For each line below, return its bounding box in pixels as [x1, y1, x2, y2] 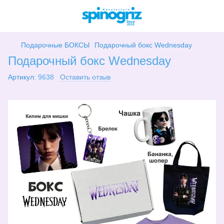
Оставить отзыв [60, 73, 110, 81]
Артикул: [8, 73, 36, 81]
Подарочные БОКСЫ [21, 41, 89, 49]
